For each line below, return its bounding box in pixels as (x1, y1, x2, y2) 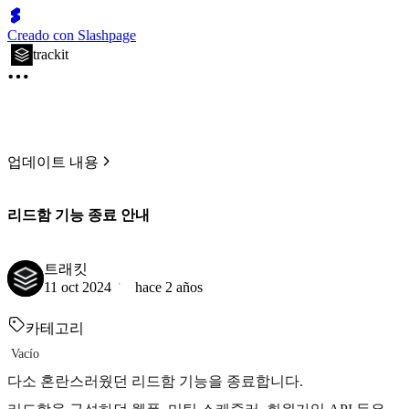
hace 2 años (135, 278, 203, 295)
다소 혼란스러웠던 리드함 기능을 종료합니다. (7, 372, 303, 389)
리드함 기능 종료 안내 (7, 207, 150, 224)
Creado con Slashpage (7, 27, 136, 43)
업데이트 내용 (7, 154, 99, 170)
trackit (33, 47, 68, 62)
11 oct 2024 (44, 278, 111, 295)
